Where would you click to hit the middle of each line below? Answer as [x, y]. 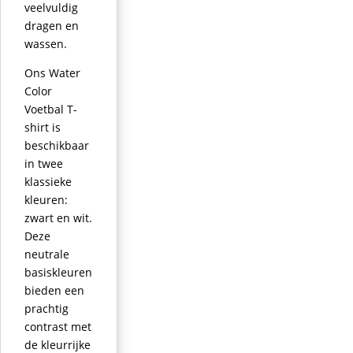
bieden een [54, 290]
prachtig [46, 308]
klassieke [48, 181]
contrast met [58, 326]
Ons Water [52, 72]
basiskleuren [58, 272]
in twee [44, 163]
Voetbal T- [51, 109]
